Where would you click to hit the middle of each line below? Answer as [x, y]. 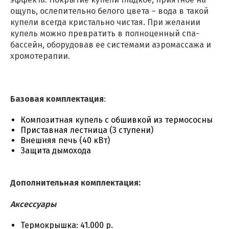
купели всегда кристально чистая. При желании [105, 22]
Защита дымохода [56, 151]
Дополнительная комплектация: [75, 183]
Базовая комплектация [57, 99]
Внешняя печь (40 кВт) [65, 140]
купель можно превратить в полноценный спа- [105, 33]
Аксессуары [33, 204]
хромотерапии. [40, 56]
